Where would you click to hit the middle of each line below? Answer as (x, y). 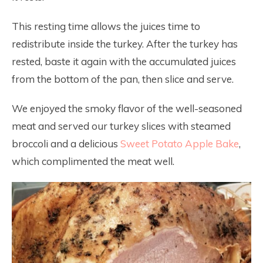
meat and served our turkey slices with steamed (121, 126)
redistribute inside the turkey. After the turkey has (125, 44)
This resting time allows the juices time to (106, 26)
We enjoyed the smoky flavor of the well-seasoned (127, 108)
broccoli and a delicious (66, 144)
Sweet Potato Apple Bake (180, 144)
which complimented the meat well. (93, 161)
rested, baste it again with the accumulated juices (124, 61)
